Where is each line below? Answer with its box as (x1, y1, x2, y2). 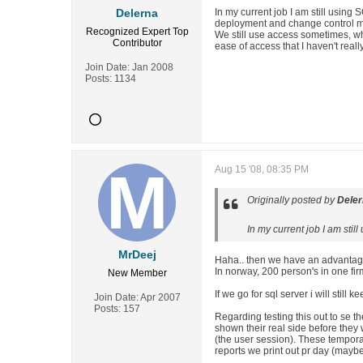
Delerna (116, 6, 158, 19)
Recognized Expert (85, 26, 170, 37)
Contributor (112, 37, 162, 49)
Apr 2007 (139, 292, 181, 303)
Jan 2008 (132, 62, 173, 73)
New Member (107, 267, 167, 279)
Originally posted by (247, 194, 337, 206)
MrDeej (117, 248, 156, 261)
